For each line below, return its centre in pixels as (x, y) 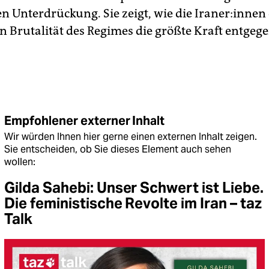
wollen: (20, 162)
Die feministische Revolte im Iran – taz (133, 203)
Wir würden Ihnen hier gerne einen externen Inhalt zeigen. (131, 137)
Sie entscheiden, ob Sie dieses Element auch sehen (118, 149)
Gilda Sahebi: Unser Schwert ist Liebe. (134, 188)
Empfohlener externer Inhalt (85, 121)
